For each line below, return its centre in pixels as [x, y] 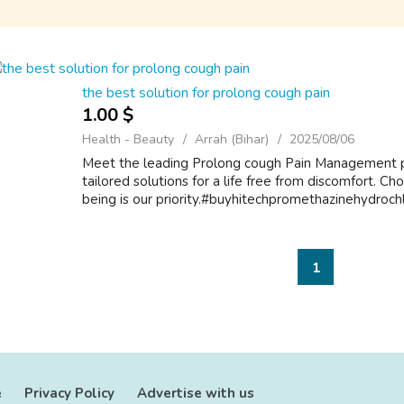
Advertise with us [196, 393]
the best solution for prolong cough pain [206, 93]
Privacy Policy [69, 393]
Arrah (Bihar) [232, 139]
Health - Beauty [128, 139]
